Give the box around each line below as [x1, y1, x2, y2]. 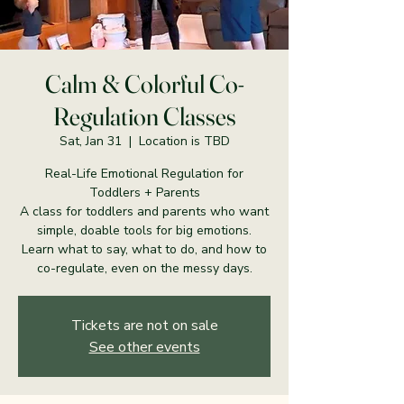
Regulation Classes [52, 101, 236, 132]
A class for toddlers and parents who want [20, 203, 269, 220]
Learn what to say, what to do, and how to [22, 241, 267, 258]
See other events [88, 337, 200, 357]
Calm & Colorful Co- [44, 69, 244, 99]
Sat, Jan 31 [59, 133, 122, 150]
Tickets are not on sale [70, 316, 218, 335]
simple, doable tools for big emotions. [37, 222, 252, 239]
